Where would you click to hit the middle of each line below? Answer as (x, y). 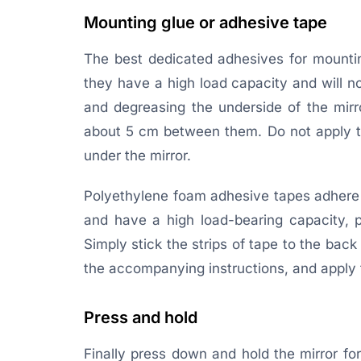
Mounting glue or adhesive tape (205, 23)
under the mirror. (137, 156)
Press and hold (141, 317)
